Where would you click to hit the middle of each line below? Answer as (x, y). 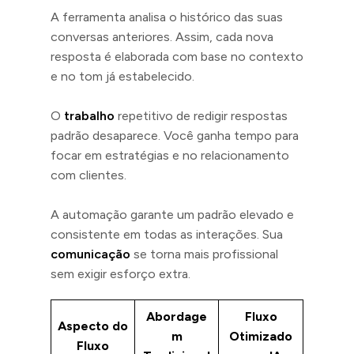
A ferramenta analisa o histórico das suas (167, 17)
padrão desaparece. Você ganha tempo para (175, 135)
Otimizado (261, 336)
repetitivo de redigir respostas (201, 115)
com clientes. (88, 175)
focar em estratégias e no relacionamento (170, 155)
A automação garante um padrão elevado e (172, 214)
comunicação (90, 254)
